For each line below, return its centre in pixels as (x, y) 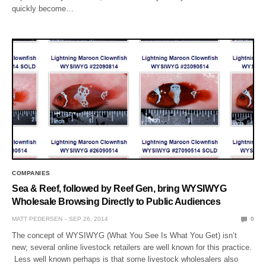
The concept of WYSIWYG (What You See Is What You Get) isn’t (125, 236)
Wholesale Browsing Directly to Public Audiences (116, 202)
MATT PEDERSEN (37, 219)
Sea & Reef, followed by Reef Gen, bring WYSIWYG (119, 189)
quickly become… (43, 9)
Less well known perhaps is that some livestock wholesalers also (125, 259)
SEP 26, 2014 (88, 219)
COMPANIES (31, 173)
